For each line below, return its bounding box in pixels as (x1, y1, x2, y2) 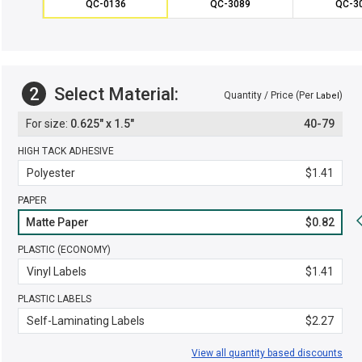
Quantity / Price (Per (224, 90, 316, 101)
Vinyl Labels (27, 265, 86, 278)
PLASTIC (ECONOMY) (18, 244, 111, 255)
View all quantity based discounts (192, 347, 343, 359)
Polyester (27, 166, 75, 179)
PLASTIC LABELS (18, 293, 91, 305)
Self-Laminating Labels (27, 314, 145, 327)
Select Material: (50, 83, 179, 104)
